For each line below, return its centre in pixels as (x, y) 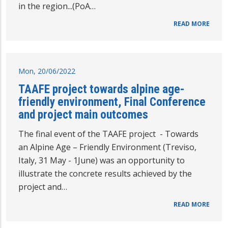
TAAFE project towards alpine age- (102, 89)
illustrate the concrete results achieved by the (105, 173)
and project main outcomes (83, 114)
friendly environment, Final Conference (112, 102)
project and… (43, 187)
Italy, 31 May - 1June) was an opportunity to (102, 160)
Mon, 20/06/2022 (47, 71)
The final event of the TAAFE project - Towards (108, 134)
